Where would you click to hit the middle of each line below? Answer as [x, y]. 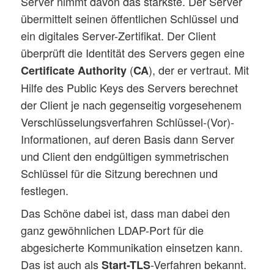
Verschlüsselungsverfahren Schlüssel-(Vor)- [128, 122]
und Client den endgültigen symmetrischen [125, 156]
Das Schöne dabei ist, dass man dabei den [126, 213]
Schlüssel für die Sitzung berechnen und [120, 173]
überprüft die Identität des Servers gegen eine [133, 53]
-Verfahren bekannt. [199, 265]
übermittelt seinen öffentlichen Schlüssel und [130, 19]
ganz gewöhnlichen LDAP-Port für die [113, 230]
